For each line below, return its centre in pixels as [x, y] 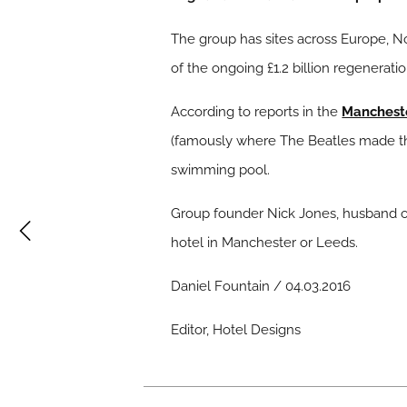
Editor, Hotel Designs [236, 329]
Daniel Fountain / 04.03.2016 [261, 286]
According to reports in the [257, 111]
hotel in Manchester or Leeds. [265, 242]
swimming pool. [221, 169]
